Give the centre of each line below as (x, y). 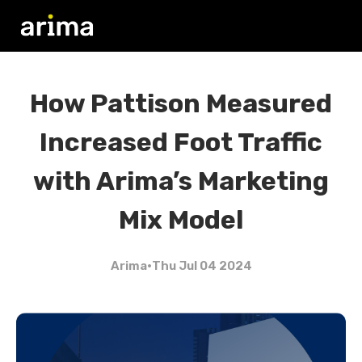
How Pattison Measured (181, 103)
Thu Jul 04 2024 (202, 266)
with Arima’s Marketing (181, 181)
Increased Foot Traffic (181, 142)
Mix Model (181, 220)
